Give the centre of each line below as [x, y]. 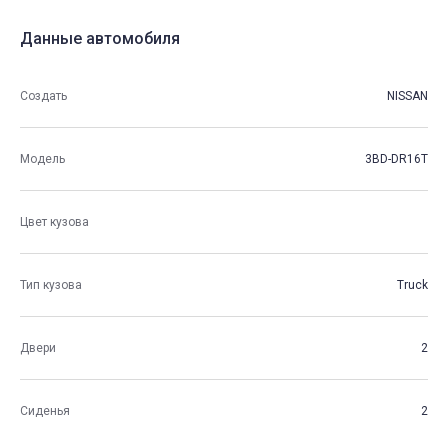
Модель [42, 158]
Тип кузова [51, 284]
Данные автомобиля [100, 39]
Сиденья [45, 410]
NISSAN [407, 95]
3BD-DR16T [396, 158]
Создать [43, 95]
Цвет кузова [54, 221]
